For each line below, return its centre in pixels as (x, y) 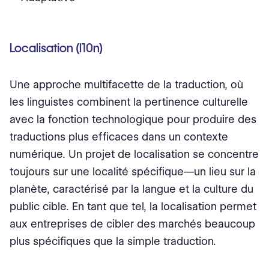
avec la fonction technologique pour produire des (133, 119)
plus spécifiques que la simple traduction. (113, 241)
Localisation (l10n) (56, 48)
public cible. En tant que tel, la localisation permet (133, 207)
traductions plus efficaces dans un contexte (119, 137)
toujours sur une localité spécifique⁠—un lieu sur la (133, 172)
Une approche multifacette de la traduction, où (126, 85)
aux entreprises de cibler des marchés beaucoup (132, 224)
